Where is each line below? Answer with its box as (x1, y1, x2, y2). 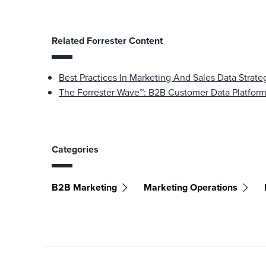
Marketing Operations (144, 180, 237, 194)
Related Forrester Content (52, 34, 163, 47)
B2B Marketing (52, 180, 117, 194)
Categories (52, 142, 99, 156)
